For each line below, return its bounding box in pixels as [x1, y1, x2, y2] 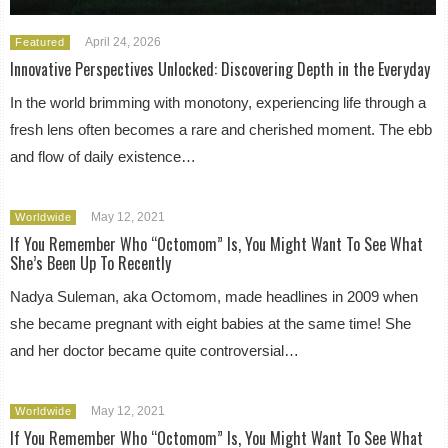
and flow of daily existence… [10, 147, 197, 165]
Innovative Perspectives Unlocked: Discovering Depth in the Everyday [10, 56, 431, 81]
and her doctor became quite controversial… [10, 341, 300, 359]
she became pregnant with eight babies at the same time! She [10, 314, 412, 332]
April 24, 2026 [84, 34, 161, 49]
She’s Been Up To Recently [10, 250, 172, 275]
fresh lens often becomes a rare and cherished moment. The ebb [10, 120, 433, 138]
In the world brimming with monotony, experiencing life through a [10, 93, 427, 111]
